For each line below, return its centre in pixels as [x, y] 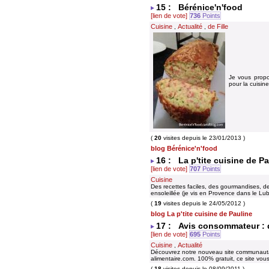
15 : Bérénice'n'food [199, 7]
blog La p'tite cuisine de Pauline [201, 214]
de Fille [218, 26]
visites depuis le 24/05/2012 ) [203, 203]
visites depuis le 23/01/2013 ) [203, 138]
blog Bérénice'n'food [184, 148]
